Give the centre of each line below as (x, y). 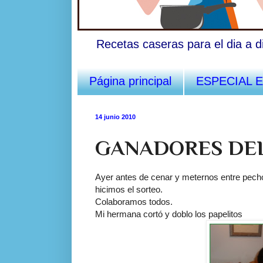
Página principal (130, 81)
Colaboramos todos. (134, 201)
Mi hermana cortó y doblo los (152, 214)
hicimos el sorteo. (129, 189)
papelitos (225, 214)
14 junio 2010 (115, 117)
